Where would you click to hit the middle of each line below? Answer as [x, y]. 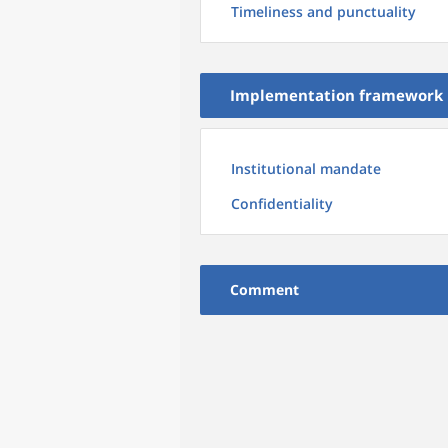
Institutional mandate [306, 168]
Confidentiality [282, 203]
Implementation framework [336, 95]
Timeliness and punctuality [323, 11]
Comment [264, 289]
